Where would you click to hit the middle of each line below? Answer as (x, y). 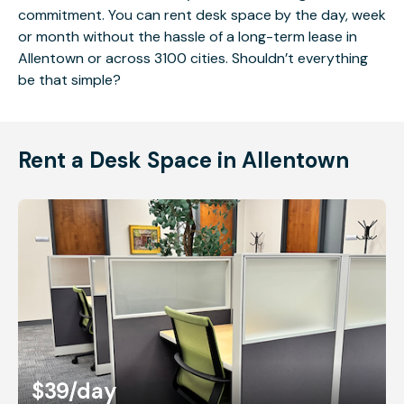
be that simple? (69, 80)
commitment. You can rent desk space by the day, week (202, 15)
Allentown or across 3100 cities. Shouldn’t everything (193, 58)
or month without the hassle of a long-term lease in (188, 37)
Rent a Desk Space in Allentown (184, 160)
